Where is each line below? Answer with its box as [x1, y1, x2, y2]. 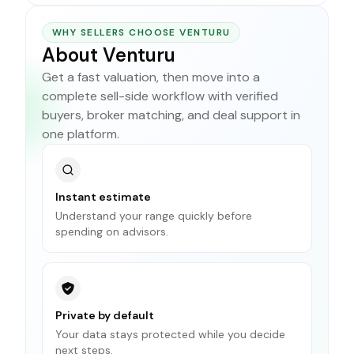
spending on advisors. [55, 224, 168, 239]
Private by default [55, 307, 154, 322]
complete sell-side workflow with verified [42, 87, 278, 104]
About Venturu [42, 42, 175, 67]
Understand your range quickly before [55, 208, 252, 223]
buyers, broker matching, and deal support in [42, 106, 300, 123]
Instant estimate [55, 189, 151, 204]
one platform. [42, 125, 119, 142]
